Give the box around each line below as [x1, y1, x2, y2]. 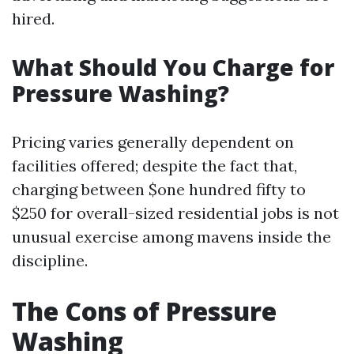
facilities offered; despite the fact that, [12, 156, 297, 175]
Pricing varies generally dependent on [12, 132, 294, 152]
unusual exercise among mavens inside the [12, 227, 331, 247]
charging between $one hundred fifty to [12, 179, 306, 199]
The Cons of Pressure [12, 294, 277, 328]
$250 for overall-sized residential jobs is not [12, 203, 339, 223]
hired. [12, 9, 55, 28]
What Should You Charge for [12, 52, 334, 82]
